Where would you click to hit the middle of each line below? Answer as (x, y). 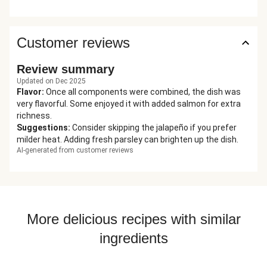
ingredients (133, 238)
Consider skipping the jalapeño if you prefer (154, 128)
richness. (34, 116)
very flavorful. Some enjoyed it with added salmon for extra (129, 104)
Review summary (66, 69)
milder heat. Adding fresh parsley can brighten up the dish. (128, 139)
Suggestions (42, 128)
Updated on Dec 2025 (51, 81)
